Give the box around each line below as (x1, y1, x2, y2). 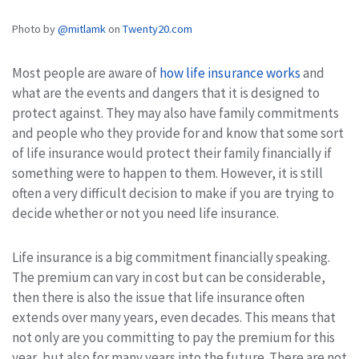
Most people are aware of (12, 63, 159, 82)
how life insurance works (159, 63, 301, 82)
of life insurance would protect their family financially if (12, 143, 332, 162)
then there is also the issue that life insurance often (12, 288, 305, 306)
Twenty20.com (123, 21, 192, 36)
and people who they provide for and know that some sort (12, 123, 344, 142)
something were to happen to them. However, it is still (12, 163, 323, 182)
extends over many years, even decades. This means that (12, 308, 336, 326)
